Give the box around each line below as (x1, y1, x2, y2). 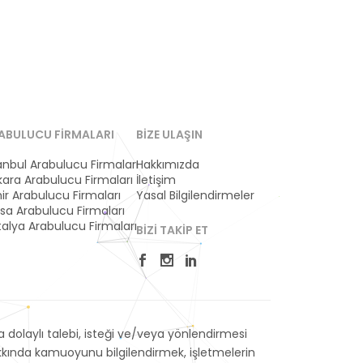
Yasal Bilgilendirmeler (136, 187, 254, 203)
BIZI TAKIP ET (136, 222, 208, 238)
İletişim (136, 172, 176, 188)
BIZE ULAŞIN (136, 126, 203, 143)
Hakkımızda (136, 156, 199, 173)
